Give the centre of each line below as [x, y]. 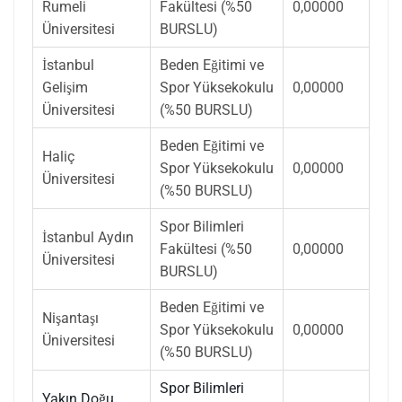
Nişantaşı [70, 318]
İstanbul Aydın [88, 237]
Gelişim [65, 87]
